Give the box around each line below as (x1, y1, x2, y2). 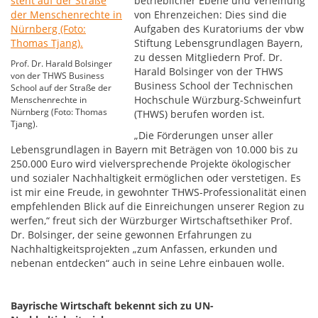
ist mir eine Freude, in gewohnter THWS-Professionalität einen (11, 185, 307, 199)
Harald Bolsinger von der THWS (134, 65, 284, 78)
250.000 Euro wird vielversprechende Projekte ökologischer (11, 157, 291, 170)
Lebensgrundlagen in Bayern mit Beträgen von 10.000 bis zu (11, 143, 298, 156)
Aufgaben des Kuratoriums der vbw (134, 22, 305, 35)
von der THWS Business (11, 70, 104, 82)
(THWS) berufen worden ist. (134, 107, 265, 121)
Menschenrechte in (11, 94, 87, 106)
